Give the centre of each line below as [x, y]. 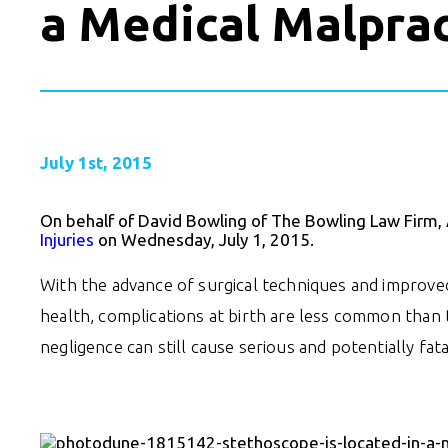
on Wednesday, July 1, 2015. [204, 239]
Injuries [67, 239]
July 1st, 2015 [96, 162]
